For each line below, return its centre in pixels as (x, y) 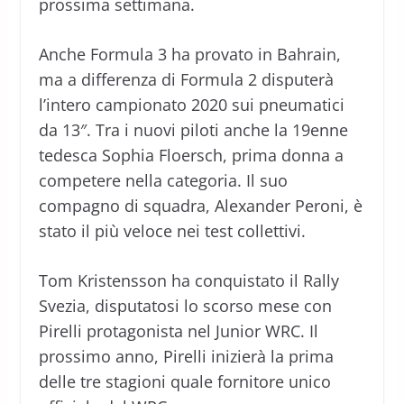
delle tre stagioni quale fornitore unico (184, 381)
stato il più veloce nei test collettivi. (172, 230)
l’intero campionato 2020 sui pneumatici (191, 104)
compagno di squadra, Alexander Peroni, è (200, 205)
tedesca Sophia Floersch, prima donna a (191, 155)
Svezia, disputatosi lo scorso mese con (185, 305)
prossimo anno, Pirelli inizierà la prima (186, 356)
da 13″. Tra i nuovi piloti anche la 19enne (193, 129)
